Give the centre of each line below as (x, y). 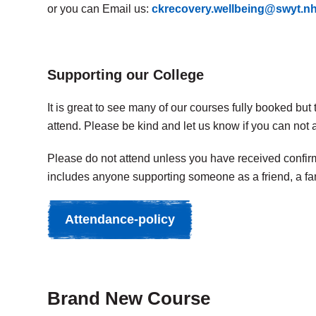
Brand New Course (129, 298)
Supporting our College (126, 75)
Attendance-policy (120, 219)
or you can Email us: (99, 9)
